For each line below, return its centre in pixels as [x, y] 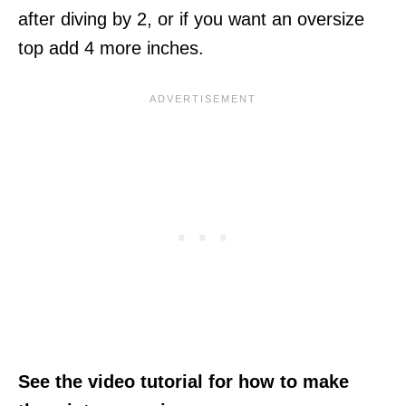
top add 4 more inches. [111, 48]
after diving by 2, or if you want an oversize [191, 19]
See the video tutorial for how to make [184, 382]
